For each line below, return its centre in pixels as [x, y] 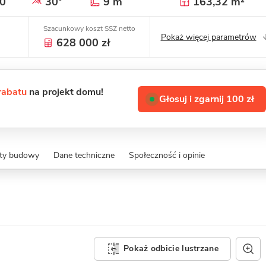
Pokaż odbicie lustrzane [171, 248]
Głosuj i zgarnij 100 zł [207, 99]
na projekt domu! [65, 92]
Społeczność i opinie [167, 155]
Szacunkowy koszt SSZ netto [89, 28]
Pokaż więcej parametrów [208, 37]
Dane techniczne [84, 155]
